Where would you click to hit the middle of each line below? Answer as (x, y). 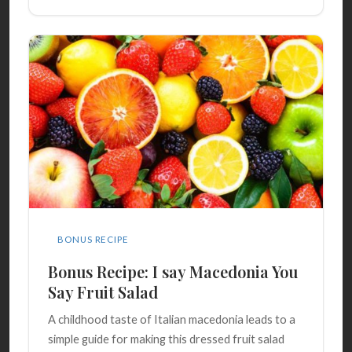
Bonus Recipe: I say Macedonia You (173, 271)
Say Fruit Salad (103, 291)
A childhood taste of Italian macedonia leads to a (172, 319)
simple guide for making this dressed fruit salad (166, 339)
